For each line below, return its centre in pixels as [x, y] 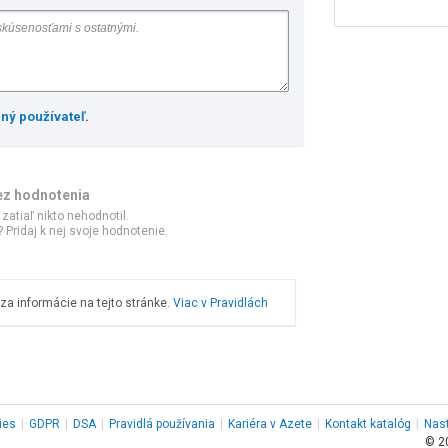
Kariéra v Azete [270, 424]
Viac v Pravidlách [220, 303]
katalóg [389, 424]
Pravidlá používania [162, 424]
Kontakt [346, 424]
